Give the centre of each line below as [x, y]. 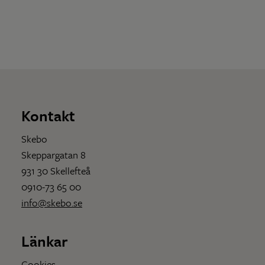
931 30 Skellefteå [56, 170]
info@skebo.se [52, 202]
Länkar [45, 241]
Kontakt [48, 115]
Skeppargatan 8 [54, 154]
